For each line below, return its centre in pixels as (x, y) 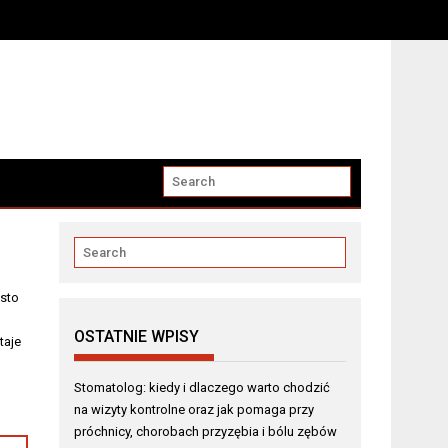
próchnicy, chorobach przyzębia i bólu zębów (206, 431)
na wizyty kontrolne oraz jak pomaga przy (194, 409)
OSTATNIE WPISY (137, 336)
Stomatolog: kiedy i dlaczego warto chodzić (202, 387)
